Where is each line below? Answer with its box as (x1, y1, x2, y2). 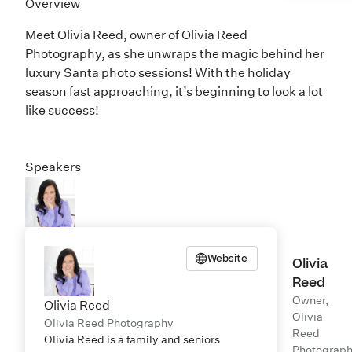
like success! (25, 103, 99, 118)
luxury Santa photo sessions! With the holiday (25, 65, 291, 80)
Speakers (25, 159, 81, 174)
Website (207, 251, 247, 266)
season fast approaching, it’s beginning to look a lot (25, 84, 323, 99)
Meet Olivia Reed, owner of (25, 27, 181, 42)
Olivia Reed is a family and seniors (44, 332, 220, 346)
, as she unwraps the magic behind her (101, 46, 324, 61)
